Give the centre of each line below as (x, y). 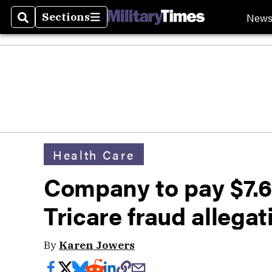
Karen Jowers (97, 245)
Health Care (94, 154)
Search (37, 24)
